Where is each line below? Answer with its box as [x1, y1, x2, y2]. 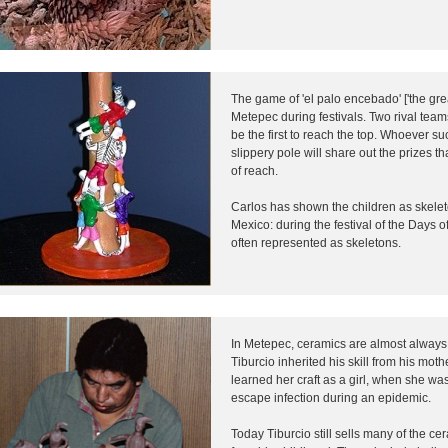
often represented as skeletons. [231, 235, 401, 250]
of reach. [231, 163, 278, 178]
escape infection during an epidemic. [231, 390, 431, 405]
